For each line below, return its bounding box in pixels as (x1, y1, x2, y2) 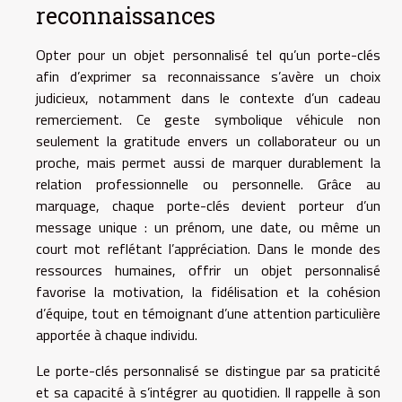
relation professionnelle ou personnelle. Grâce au (36, 173, 380, 195)
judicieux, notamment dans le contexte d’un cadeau (36, 87, 380, 109)
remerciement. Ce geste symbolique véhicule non (36, 109, 380, 130)
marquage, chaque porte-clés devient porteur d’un (36, 195, 380, 216)
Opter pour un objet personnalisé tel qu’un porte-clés (36, 44, 380, 66)
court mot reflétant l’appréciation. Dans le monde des (36, 238, 380, 259)
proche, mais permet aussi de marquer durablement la (36, 152, 380, 173)
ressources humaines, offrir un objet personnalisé (36, 259, 380, 281)
